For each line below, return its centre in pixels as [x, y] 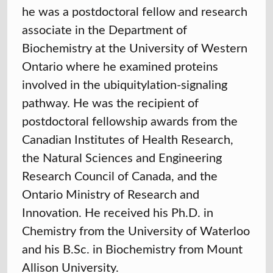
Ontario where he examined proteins [120, 66]
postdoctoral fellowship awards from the [130, 121]
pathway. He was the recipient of [110, 102]
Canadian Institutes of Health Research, [128, 139]
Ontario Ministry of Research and [111, 194]
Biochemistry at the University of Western [135, 48]
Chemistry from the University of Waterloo [136, 230]
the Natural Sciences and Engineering [122, 157]
